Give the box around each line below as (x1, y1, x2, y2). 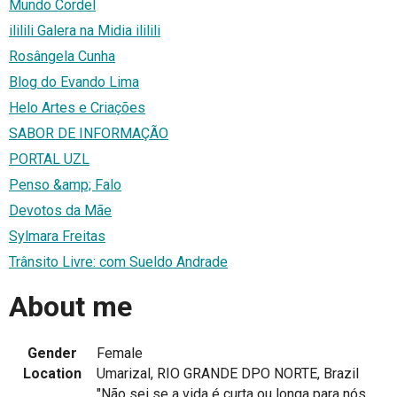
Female (97, 345, 143, 362)
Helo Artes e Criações (9, 99, 145, 117)
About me (9, 289, 132, 323)
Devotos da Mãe (9, 202, 112, 220)
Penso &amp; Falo (9, 176, 121, 194)
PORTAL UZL (9, 151, 90, 168)
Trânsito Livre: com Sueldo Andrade (9, 253, 228, 271)
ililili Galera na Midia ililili (9, 22, 160, 40)
